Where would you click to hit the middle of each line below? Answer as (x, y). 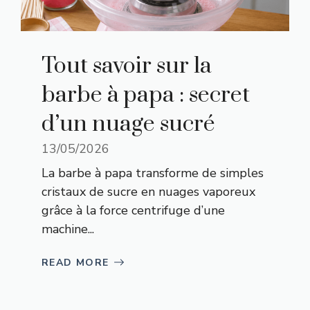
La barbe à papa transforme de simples (153, 173)
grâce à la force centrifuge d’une (133, 210)
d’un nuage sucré (128, 124)
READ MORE (75, 262)
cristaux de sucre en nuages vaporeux (148, 191)
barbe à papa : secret (146, 95)
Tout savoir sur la (127, 66)
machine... (68, 229)
